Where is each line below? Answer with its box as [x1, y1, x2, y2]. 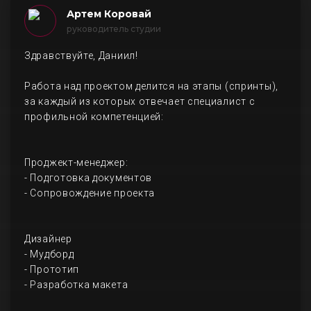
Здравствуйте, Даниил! [24, 50, 138, 61]
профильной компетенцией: [24, 111, 164, 122]
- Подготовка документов [24, 172, 153, 183]
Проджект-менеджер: [24, 157, 128, 168]
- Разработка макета [24, 279, 128, 290]
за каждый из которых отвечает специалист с [24, 96, 255, 107]
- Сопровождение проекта [24, 187, 155, 199]
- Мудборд [24, 249, 74, 260]
